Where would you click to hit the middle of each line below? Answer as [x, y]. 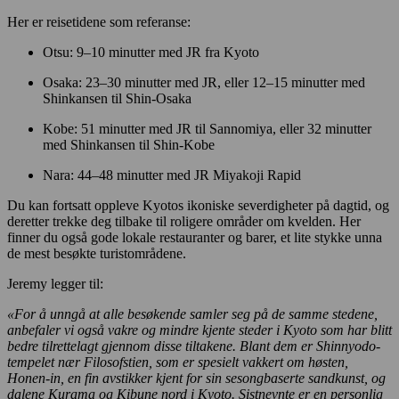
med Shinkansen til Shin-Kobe [130, 145]
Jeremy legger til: [57, 284]
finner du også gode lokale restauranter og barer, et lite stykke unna [195, 238]
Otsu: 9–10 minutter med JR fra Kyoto [151, 53]
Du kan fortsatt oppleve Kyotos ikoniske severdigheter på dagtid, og [198, 206]
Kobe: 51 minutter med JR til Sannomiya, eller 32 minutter [207, 129]
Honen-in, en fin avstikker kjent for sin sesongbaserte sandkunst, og [196, 379]
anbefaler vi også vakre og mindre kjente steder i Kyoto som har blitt [199, 330]
